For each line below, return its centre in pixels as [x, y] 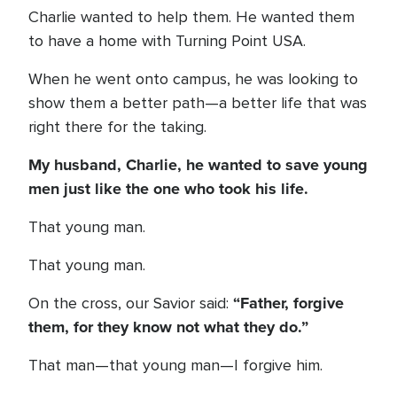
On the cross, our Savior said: [131, 303]
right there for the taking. [117, 127]
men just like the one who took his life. [168, 189]
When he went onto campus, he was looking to [193, 79]
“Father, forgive [288, 303]
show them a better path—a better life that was [198, 103]
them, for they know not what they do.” [168, 327]
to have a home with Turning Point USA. [167, 41]
